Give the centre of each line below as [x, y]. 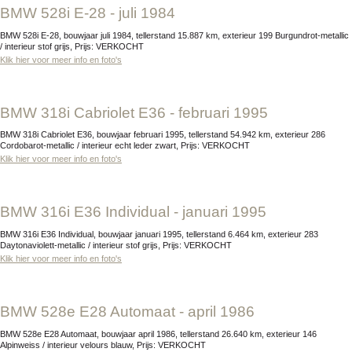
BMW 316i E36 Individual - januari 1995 [138, 212]
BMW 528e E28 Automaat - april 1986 [132, 311]
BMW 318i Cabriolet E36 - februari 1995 [139, 112]
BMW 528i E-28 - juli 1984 [93, 13]
